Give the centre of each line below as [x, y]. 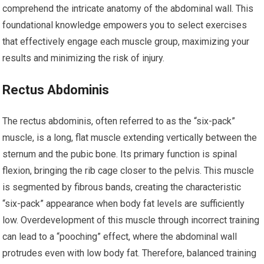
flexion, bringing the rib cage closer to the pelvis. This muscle [128, 171]
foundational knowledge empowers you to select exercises [125, 25]
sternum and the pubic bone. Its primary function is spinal [120, 154]
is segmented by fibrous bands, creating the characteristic [122, 187]
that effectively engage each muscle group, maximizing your [126, 42]
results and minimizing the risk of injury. [84, 58]
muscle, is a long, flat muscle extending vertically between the [130, 138]
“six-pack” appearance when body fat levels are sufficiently [124, 204]
